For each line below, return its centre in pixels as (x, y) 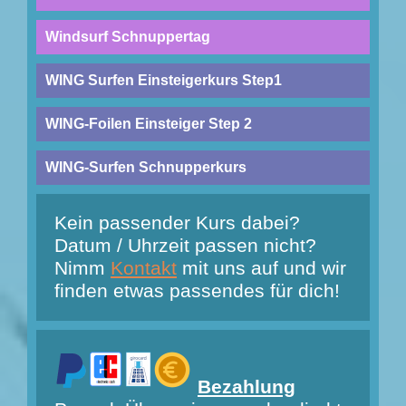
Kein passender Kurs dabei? (177, 223)
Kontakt (144, 269)
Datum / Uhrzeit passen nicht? (185, 246)
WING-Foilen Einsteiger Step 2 (149, 124)
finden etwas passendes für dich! (197, 291)
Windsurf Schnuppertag (128, 37)
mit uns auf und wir (261, 269)
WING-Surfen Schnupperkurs (146, 168)
